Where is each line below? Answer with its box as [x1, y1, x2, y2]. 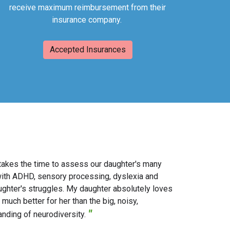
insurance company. [51, 15, 124, 25]
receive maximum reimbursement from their [9, 3, 166, 13]
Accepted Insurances [49, 45, 126, 55]
